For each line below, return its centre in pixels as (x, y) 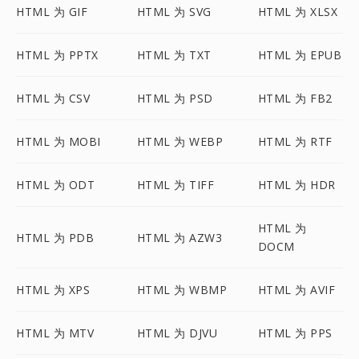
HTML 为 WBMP (182, 290)
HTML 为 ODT (55, 185)
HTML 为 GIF (52, 12)
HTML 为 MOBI (58, 141)
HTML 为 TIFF (175, 185)
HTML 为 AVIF (296, 290)
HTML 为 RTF (295, 141)
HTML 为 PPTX (57, 55)
